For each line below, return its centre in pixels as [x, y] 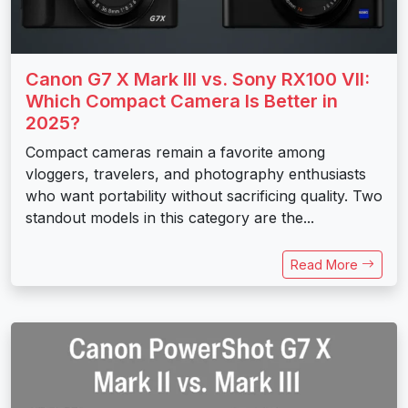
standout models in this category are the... [170, 217]
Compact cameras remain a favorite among [175, 152]
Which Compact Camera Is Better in [182, 101]
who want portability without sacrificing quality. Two [204, 195]
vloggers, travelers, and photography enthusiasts [196, 173]
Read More [326, 264]
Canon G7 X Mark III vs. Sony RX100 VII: [198, 79]
